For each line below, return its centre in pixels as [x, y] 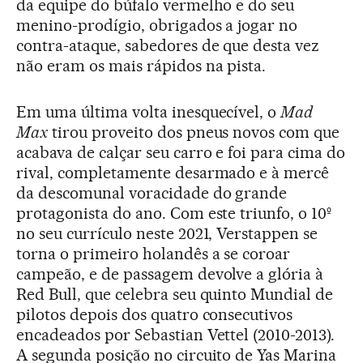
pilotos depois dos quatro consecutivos [155, 315]
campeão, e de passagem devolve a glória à [170, 274]
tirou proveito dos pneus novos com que [194, 132]
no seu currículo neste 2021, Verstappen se [167, 234]
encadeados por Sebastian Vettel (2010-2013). [176, 335]
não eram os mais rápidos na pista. [141, 66]
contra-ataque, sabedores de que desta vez [168, 46]
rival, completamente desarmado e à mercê [173, 173]
